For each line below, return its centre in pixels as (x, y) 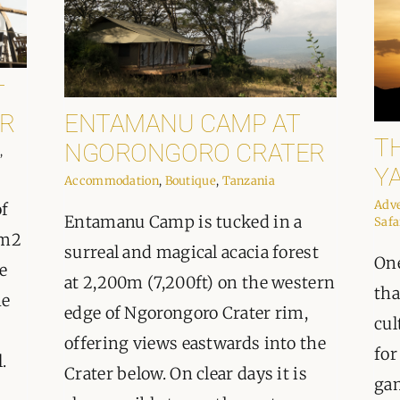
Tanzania (248, 181)
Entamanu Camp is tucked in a (183, 222)
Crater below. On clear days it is (186, 374)
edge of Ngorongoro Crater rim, (187, 313)
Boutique (190, 181)
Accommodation (112, 181)
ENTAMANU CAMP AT (182, 124)
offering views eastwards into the (195, 344)
